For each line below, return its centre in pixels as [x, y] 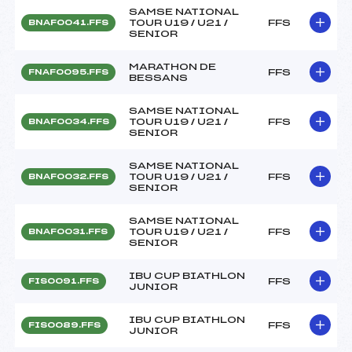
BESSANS [158, 77]
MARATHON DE [172, 66]
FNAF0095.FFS [68, 72]
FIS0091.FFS [64, 281]
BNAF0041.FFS [68, 22]
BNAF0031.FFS [68, 231]
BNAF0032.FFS [68, 176]
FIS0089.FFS [64, 325]
